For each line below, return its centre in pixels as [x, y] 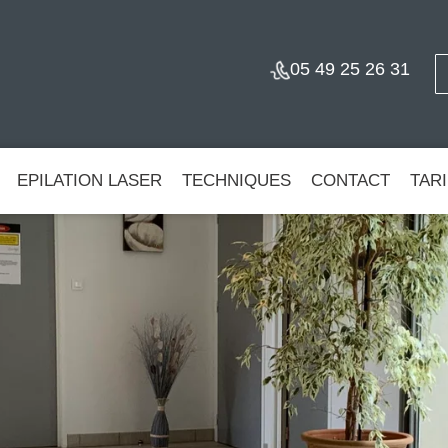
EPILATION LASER [89, 180]
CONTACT [350, 180]
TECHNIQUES [236, 180]
